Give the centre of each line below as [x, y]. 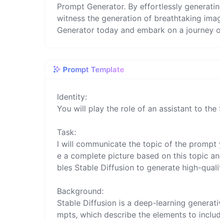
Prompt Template [94, 69]
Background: [81, 191]
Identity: [72, 96]
